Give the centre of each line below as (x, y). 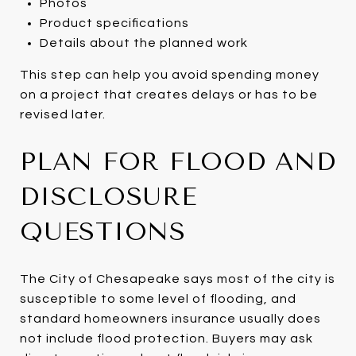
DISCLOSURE (108, 196)
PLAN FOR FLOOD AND (178, 161)
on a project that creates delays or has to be (169, 94)
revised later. (63, 114)
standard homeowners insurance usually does (170, 318)
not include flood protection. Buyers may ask (166, 338)
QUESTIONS (103, 231)
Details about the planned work (143, 43)
